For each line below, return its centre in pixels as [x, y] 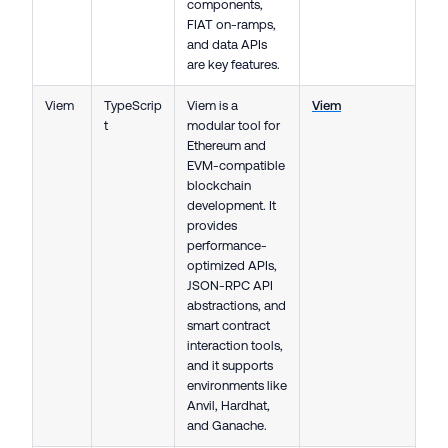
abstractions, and [236, 306]
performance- [227, 246]
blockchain [219, 186]
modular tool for [233, 126]
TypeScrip [133, 106]
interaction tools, [235, 346]
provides [212, 226]
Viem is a [212, 106]
